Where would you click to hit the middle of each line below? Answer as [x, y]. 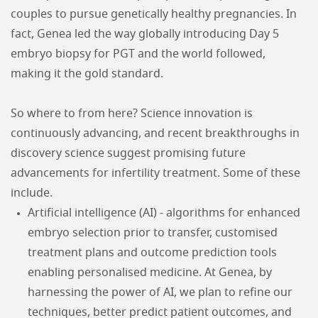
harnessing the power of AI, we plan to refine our [160, 292]
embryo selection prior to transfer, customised [153, 233]
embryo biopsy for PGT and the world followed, [138, 54]
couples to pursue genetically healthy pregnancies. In [154, 14]
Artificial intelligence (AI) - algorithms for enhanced [164, 213]
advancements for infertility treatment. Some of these [155, 173]
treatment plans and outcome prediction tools [152, 253]
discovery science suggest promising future [128, 153]
